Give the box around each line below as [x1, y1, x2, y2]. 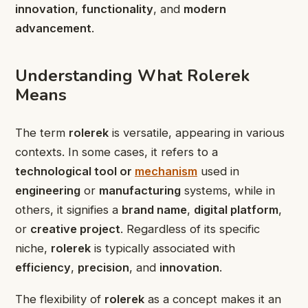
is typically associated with [91, 241, 235, 255]
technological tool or [15, 164, 135, 178]
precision [78, 260, 129, 274]
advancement [15, 21, 91, 35]
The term [15, 125, 69, 140]
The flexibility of [15, 292, 104, 307]
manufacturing [99, 183, 181, 197]
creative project [30, 221, 120, 236]
